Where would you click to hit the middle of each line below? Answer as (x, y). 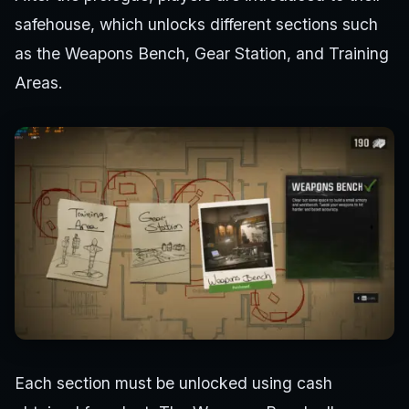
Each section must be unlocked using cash (173, 383)
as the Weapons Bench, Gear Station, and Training (202, 53)
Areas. (39, 82)
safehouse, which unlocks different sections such (196, 24)
